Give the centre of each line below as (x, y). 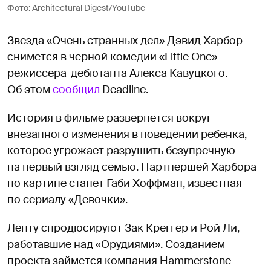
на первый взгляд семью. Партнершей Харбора (132, 167)
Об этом (30, 90)
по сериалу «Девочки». (67, 200)
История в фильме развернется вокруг (109, 118)
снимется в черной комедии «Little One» (112, 57)
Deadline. (124, 90)
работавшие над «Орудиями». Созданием (116, 245)
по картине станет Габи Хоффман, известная (125, 184)
